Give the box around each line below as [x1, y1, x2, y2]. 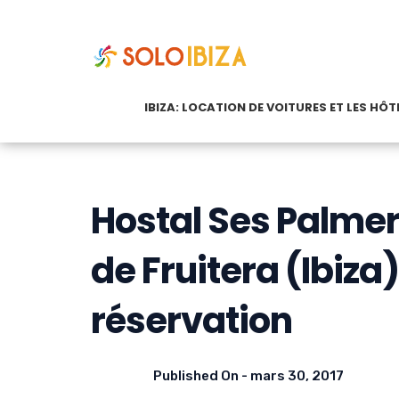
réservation [91, 296, 292, 346]
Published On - [153, 368, 250, 384]
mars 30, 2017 [250, 368, 344, 384]
